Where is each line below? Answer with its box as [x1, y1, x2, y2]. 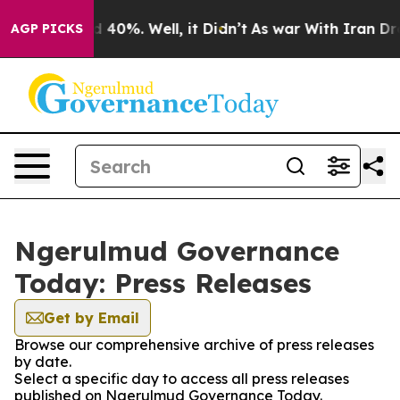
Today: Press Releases [14, 266, 312, 300]
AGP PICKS [11, 21, 83, 37]
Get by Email [44, 309, 139, 327]
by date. [14, 353, 71, 371]
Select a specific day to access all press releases [14, 370, 349, 387]
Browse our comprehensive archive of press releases [14, 336, 374, 354]
